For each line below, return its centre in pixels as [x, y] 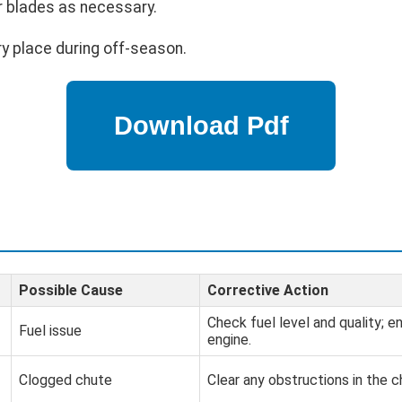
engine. [229, 339]
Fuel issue [50, 330]
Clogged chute [66, 380]
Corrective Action [268, 290]
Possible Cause [71, 290]
